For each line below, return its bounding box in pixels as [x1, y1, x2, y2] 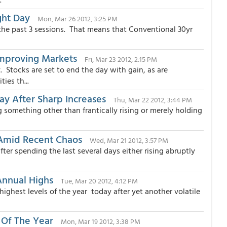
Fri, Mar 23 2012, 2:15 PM [85, 54, 157, 64]
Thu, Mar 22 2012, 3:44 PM [113, 94, 192, 105]
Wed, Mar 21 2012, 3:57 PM [90, 135, 168, 145]
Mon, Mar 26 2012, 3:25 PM [37, 13, 118, 24]
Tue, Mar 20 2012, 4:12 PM [61, 175, 138, 186]
